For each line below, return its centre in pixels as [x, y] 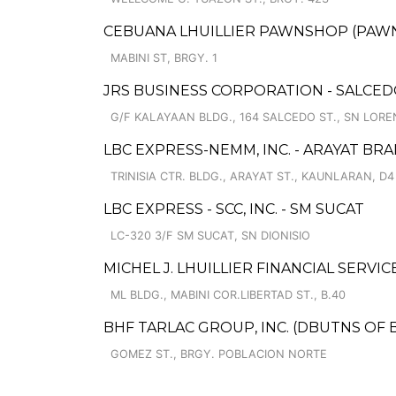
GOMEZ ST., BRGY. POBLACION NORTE [219, 354]
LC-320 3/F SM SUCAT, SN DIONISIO [210, 236]
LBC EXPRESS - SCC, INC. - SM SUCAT [234, 209]
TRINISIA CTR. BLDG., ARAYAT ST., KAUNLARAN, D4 [252, 176]
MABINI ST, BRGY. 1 [164, 58]
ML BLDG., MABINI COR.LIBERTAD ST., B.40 [228, 295]
